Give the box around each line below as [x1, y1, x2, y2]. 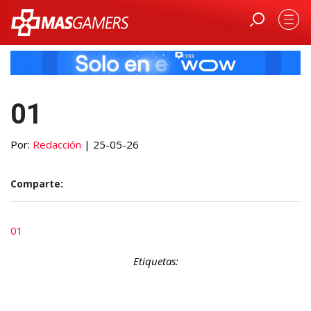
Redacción [33, 137, 81, 151]
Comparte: [10, 176, 63, 190]
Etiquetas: [133, 253, 178, 268]
